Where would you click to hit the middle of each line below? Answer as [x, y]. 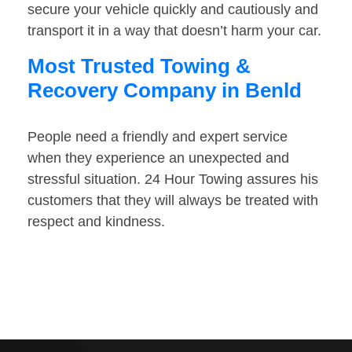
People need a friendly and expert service [158, 137]
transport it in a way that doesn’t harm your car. [174, 31]
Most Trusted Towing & [139, 66]
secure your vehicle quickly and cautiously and [173, 10]
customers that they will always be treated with [173, 201]
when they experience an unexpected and [158, 158]
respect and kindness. [96, 222]
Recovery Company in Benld [165, 91]
